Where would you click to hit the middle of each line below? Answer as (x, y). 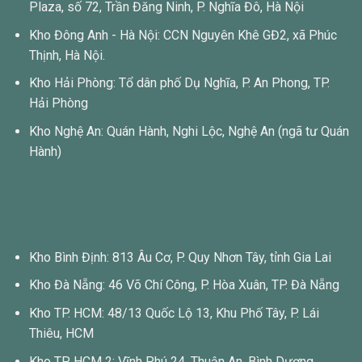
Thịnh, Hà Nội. (67, 55)
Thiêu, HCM (61, 333)
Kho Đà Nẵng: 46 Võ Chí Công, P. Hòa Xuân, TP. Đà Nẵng (184, 285)
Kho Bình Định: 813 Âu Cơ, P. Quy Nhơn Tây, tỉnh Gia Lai (180, 257)
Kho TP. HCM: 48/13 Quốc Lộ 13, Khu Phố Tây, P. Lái (174, 313)
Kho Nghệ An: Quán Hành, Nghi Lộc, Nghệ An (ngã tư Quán (189, 131)
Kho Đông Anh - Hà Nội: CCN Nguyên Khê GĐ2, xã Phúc (183, 35)
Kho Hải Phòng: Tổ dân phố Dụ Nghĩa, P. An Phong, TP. (179, 83)
